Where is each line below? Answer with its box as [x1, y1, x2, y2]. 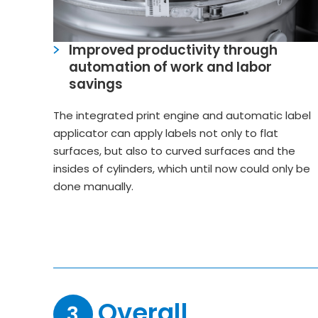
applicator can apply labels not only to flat [53, 126, 278, 141]
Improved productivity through [69, 40, 278, 60]
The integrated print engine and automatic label [53, 108, 311, 124]
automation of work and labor [69, 57, 273, 77]
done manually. [53, 179, 133, 194]
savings [69, 75, 124, 94]
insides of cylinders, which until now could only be [53, 161, 310, 177]
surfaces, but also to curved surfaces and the [53, 143, 295, 159]
